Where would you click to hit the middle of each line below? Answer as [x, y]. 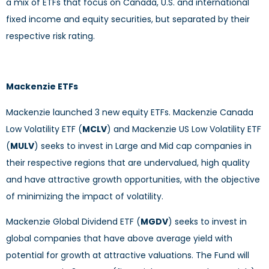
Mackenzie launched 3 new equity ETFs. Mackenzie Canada [130, 112]
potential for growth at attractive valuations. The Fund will [128, 255]
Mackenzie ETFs [42, 87]
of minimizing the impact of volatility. [85, 196]
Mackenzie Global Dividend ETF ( [73, 222]
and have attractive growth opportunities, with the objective [133, 179]
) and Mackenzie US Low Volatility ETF [184, 129]
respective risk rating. [50, 36]
